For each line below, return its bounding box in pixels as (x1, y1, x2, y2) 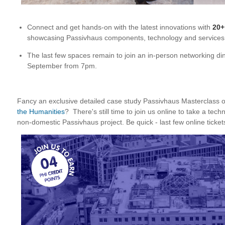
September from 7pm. (27, 62, 97, 70)
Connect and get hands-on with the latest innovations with (27, 23, 212, 31)
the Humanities (17, 107, 65, 116)
